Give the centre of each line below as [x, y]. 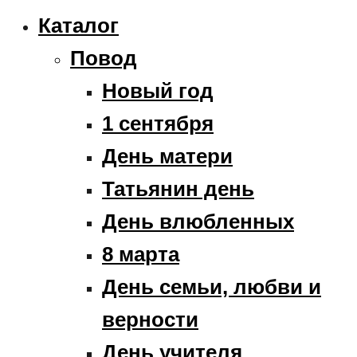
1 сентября [158, 123]
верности [150, 319]
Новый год [158, 90]
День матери [167, 156]
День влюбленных [198, 221]
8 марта [141, 254]
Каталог [78, 25]
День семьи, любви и [212, 286]
